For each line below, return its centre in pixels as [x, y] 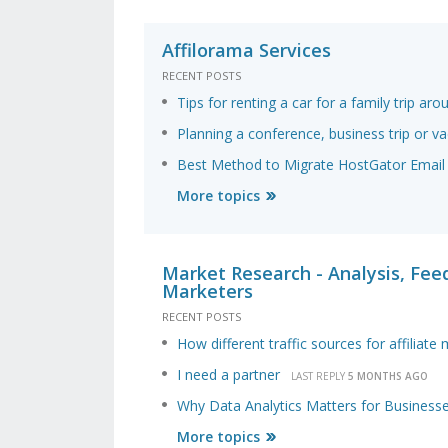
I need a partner [228, 375]
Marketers [207, 291]
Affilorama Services [246, 50]
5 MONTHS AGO [388, 376]
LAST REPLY [319, 376]
